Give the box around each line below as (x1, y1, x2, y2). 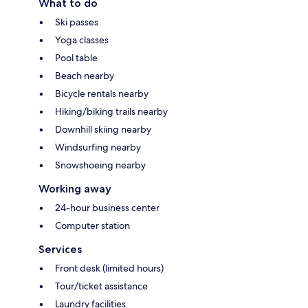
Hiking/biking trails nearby (55, 105, 168, 118)
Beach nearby (55, 69, 114, 82)
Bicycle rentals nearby (55, 87, 148, 100)
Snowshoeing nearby (55, 159, 146, 172)
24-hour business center (55, 201, 159, 214)
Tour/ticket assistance (55, 280, 148, 293)
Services (38, 243, 82, 256)
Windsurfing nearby (55, 141, 141, 154)
